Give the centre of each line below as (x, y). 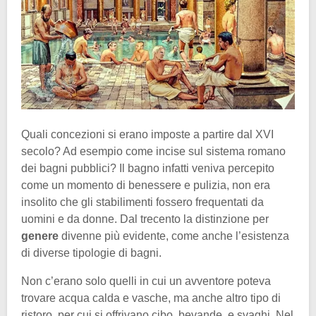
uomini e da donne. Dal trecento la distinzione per (145, 219)
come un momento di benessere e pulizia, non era (146, 186)
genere (40, 236)
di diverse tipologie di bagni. (91, 253)
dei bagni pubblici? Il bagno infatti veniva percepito (148, 169)
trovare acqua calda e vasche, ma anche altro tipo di (151, 298)
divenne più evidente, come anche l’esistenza (174, 236)
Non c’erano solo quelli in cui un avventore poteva (146, 281)
